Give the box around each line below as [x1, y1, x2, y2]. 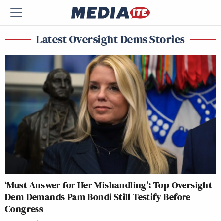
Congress [5, 201, 44, 216]
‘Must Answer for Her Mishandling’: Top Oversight [5, 178, 213, 192]
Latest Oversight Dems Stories [36, 31, 185, 47]
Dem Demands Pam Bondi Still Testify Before [5, 189, 191, 204]
